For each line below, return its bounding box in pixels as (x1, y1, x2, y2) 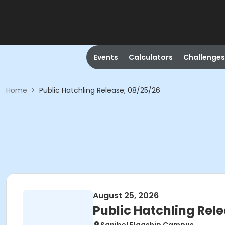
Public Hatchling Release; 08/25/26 (39, 85, 160, 95)
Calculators (128, 52, 173, 62)
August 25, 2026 (93, 190, 159, 201)
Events (93, 52, 118, 62)
